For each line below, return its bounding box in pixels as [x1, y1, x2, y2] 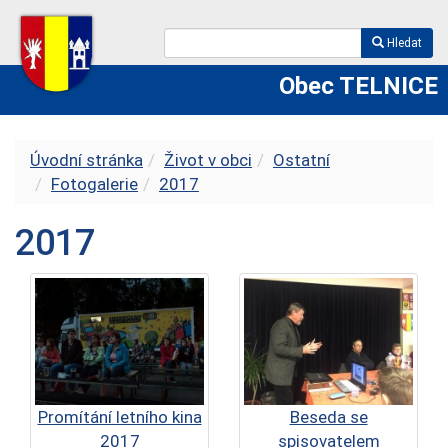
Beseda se [289, 406, 368, 427]
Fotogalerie [51, 174, 138, 194]
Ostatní [273, 150, 330, 170]
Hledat [384, 36, 422, 50]
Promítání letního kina [37, 406, 202, 427]
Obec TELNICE [279, 72, 438, 100]
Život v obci [164, 150, 252, 170]
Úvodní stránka [30, 150, 143, 170]
